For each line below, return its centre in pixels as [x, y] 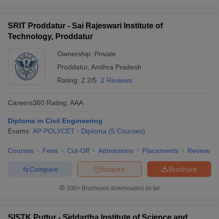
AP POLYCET [54, 131]
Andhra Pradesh [116, 67]
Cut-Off [78, 151]
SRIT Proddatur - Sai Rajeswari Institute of [85, 26]
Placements [160, 151]
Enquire [113, 169]
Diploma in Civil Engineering [55, 121]
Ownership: [76, 54]
